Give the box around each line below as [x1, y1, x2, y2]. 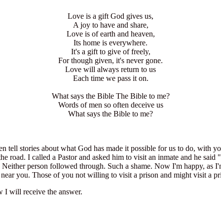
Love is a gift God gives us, [68, 12, 153, 20]
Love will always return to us [65, 65, 156, 74]
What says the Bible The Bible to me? [51, 92, 170, 100]
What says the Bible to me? [68, 110, 153, 118]
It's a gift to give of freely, [71, 47, 150, 56]
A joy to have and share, [73, 21, 148, 29]
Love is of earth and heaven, [66, 30, 155, 38]
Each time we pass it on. [73, 74, 148, 82]
